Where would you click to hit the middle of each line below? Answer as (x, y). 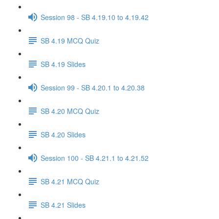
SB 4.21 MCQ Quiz (70, 181)
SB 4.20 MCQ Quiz (70, 111)
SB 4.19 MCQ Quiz (70, 40)
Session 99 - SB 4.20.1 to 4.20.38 (93, 87)
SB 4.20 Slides (63, 134)
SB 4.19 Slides (63, 64)
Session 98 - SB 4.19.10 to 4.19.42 (95, 17)
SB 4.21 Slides (63, 205)
